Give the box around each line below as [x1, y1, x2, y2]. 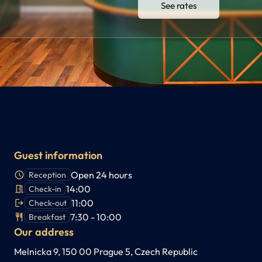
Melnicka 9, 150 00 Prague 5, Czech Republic [14, 245, 198, 257]
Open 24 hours [70, 168, 132, 181]
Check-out [29, 197, 67, 208]
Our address [14, 225, 74, 239]
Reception [29, 169, 67, 180]
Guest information [14, 148, 102, 162]
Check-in [29, 183, 62, 194]
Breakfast [29, 211, 66, 222]
